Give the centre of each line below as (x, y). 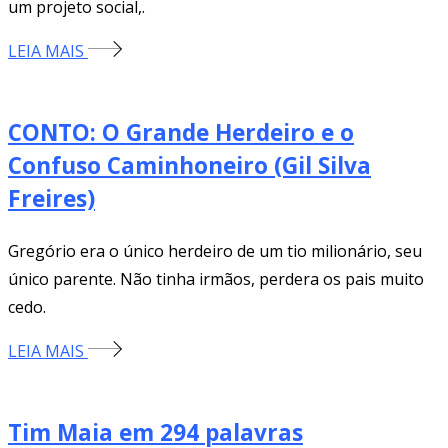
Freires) (51, 198)
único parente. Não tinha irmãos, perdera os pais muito (216, 279)
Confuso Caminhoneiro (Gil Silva (189, 165)
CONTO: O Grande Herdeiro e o (181, 132)
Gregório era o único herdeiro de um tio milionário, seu (215, 251)
